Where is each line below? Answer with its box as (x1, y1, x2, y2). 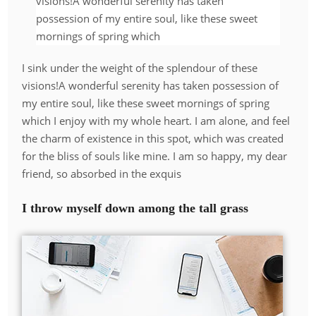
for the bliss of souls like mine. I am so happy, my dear (22, 149, 288, 164)
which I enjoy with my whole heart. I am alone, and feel (22, 114, 291, 128)
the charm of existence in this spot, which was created (22, 131, 284, 146)
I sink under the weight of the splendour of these (22, 61, 258, 75)
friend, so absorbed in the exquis (22, 166, 182, 181)
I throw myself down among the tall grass (22, 200, 249, 215)
